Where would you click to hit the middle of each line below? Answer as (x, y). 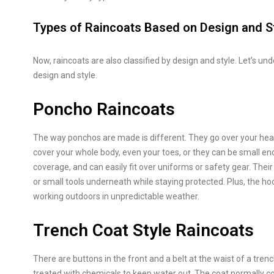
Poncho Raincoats (104, 109)
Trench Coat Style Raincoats (143, 230)
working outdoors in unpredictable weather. (116, 196)
